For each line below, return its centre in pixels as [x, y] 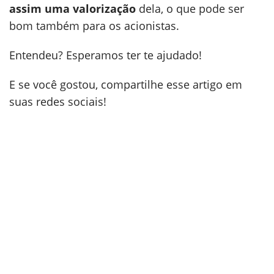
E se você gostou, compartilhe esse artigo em [126, 84]
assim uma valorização [72, 9]
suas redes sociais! [58, 102]
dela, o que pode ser [190, 9]
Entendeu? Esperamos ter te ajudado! [106, 55]
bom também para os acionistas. [94, 26]
